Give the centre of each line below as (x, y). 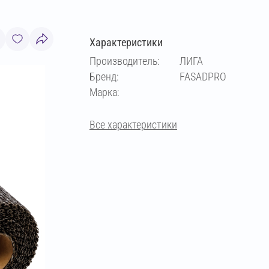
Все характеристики (133, 125)
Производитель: (125, 61)
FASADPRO (203, 77)
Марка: (104, 92)
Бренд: (104, 77)
